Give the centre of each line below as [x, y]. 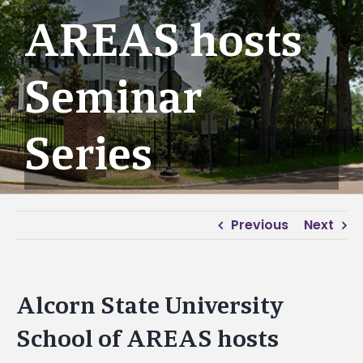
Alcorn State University [150, 305]
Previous [260, 225]
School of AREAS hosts [147, 339]
